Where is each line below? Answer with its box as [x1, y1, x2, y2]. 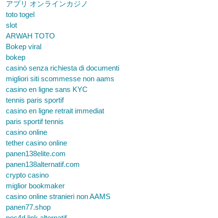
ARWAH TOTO [6, 32, 55, 40]
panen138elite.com [6, 149, 66, 158]
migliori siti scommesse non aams [6, 74, 114, 83]
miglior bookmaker [6, 182, 65, 190]
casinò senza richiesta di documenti [6, 64, 119, 72]
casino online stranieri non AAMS [6, 192, 110, 200]
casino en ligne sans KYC [6, 85, 88, 93]
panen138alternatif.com [6, 160, 80, 168]
